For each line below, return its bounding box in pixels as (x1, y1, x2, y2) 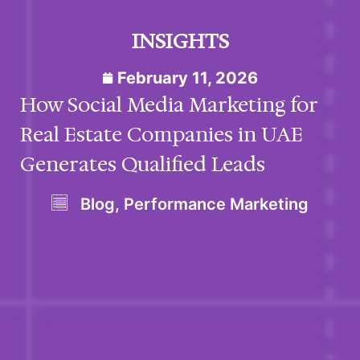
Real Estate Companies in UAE (20, 120, 303, 148)
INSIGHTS (131, 27, 229, 55)
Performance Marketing (124, 194, 309, 214)
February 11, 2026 (117, 67, 258, 88)
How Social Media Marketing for (20, 90, 317, 118)
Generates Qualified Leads (20, 149, 265, 178)
